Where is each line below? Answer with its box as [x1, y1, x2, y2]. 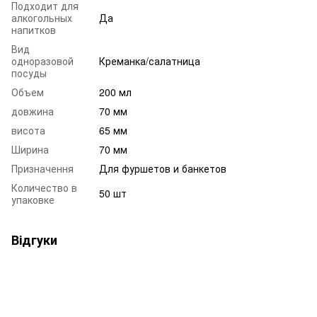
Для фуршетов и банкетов [99, 161, 226, 176]
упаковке [11, 192, 54, 207]
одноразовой [11, 54, 74, 69]
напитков [11, 23, 56, 38]
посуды [11, 66, 47, 81]
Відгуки [11, 231, 57, 250]
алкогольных [11, 11, 72, 25]
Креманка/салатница [99, 54, 200, 69]
